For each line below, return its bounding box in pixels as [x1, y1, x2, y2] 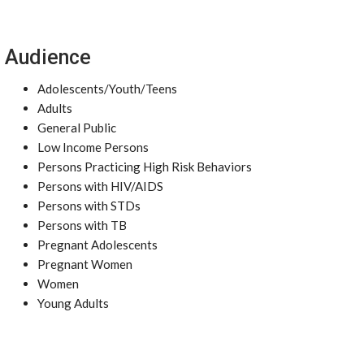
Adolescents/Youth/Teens [37, 81, 177, 96]
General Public [37, 120, 116, 135]
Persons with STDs [37, 198, 141, 213]
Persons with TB [37, 218, 127, 232]
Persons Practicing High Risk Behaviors [37, 159, 252, 174]
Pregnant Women [37, 257, 132, 271]
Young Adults [37, 296, 109, 310]
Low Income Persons [37, 140, 149, 154]
